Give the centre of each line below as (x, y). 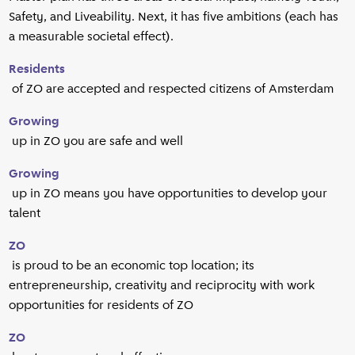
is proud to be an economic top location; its (132, 265)
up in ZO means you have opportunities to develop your (168, 193)
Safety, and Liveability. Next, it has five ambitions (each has (174, 16)
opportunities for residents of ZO (101, 305)
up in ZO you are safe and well (96, 141)
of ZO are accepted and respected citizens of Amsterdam (172, 88)
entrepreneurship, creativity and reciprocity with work (162, 285)
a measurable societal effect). (92, 36)
